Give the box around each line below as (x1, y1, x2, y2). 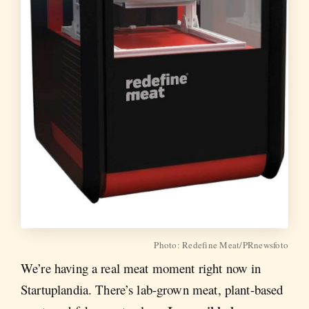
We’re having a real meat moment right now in (21, 259, 261, 277)
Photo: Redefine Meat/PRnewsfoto (154, 238, 288, 251)
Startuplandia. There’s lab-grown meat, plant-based (21, 280, 283, 298)
